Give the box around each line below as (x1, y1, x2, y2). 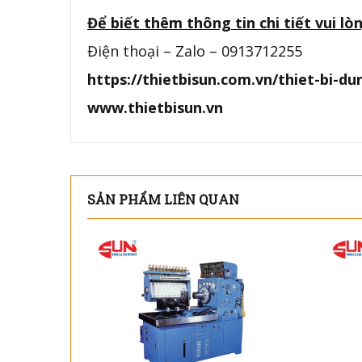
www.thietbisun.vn (87, 98, 223, 117)
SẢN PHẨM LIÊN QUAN (87, 191, 239, 208)
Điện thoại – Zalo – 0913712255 (87, 41, 302, 61)
